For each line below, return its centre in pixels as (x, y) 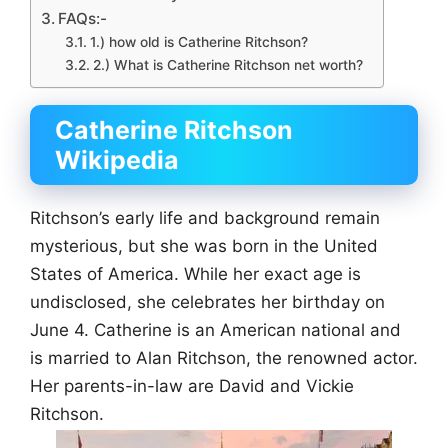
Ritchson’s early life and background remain (205, 218)
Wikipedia (117, 160)
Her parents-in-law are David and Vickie (192, 386)
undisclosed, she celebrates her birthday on (207, 302)
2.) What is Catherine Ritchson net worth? (227, 65)
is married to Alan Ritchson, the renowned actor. (224, 358)
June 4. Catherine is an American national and (215, 330)
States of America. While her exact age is (195, 274)
